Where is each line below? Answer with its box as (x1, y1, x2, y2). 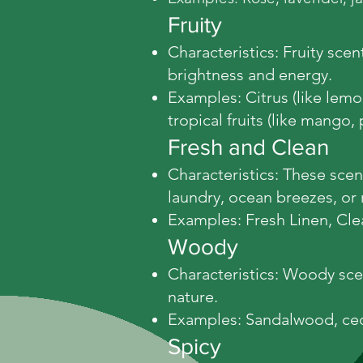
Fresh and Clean (168, 134, 329, 160)
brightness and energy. (168, 64, 332, 84)
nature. (168, 286, 218, 306)
